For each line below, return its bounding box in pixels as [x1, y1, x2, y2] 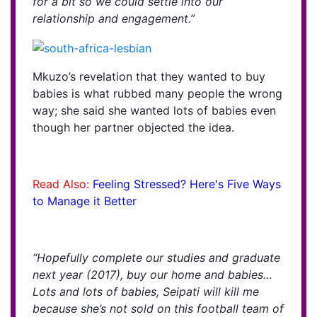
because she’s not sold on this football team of [33, 301, 284, 316]
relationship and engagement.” [33, 11, 195, 26]
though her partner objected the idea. [33, 120, 234, 134]
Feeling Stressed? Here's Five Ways [93, 176, 281, 191]
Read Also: [33, 176, 93, 191]
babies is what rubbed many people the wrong [33, 86, 282, 100]
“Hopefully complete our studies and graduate [33, 250, 280, 265]
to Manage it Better [33, 193, 137, 208]
